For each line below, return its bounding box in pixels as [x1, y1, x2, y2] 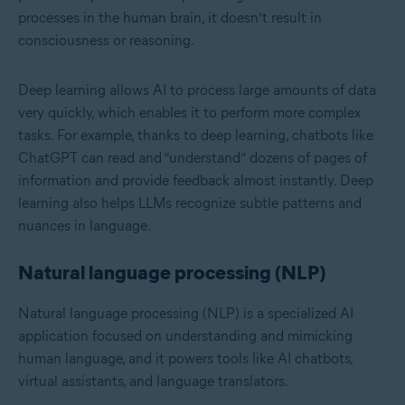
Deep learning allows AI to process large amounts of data [18, 81, 376, 99]
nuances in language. [18, 217, 151, 235]
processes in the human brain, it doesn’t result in [18, 9, 322, 27]
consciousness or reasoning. [18, 32, 194, 50]
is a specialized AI [240, 305, 353, 323]
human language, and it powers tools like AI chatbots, [18, 350, 353, 368]
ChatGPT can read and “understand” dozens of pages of [18, 149, 367, 167]
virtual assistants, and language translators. [18, 372, 288, 391]
